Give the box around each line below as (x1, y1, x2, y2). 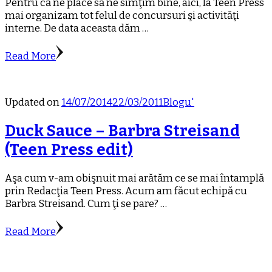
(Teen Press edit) (5, 140, 133, 159)
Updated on (5, 95, 61, 109)
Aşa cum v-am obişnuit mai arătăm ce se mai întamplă (5, 171, 264, 185)
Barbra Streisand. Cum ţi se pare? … (5, 197, 167, 210)
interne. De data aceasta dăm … (5, 21, 149, 35)
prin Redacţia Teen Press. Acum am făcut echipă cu (5, 184, 247, 197)
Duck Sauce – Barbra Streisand (5, 121, 240, 140)
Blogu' (163, 95, 194, 109)
